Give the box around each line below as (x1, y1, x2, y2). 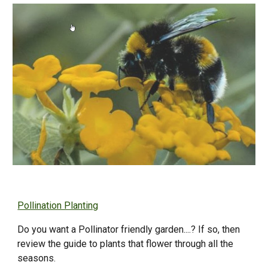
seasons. (17, 252, 59, 264)
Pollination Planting (17, 200, 99, 212)
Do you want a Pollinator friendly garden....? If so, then (17, 224, 240, 236)
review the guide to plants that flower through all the (17, 238, 234, 250)
